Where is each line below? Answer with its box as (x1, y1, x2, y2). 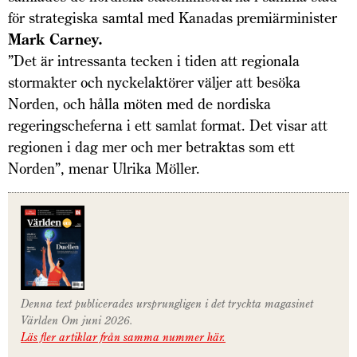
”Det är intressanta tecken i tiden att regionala (8, 52, 300, 71)
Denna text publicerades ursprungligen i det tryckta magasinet (21, 296, 313, 311)
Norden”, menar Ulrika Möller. (8, 159, 200, 178)
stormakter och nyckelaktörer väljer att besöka (8, 73, 300, 92)
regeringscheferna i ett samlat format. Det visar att (8, 116, 328, 135)
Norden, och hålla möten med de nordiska (8, 95, 271, 114)
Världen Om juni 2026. (21, 312, 133, 328)
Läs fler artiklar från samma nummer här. (21, 329, 226, 344)
